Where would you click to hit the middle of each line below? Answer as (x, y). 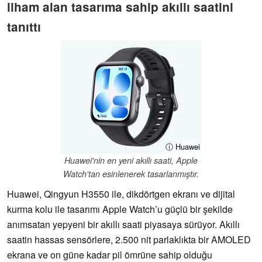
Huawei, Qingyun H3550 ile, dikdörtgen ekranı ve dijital (121, 194)
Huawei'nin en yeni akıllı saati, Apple (131, 161)
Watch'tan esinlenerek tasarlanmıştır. (131, 174)
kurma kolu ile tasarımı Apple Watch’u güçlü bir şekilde (120, 209)
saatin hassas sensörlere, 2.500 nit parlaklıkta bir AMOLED (129, 240)
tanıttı (24, 26)
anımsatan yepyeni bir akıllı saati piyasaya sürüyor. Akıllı (123, 225)
